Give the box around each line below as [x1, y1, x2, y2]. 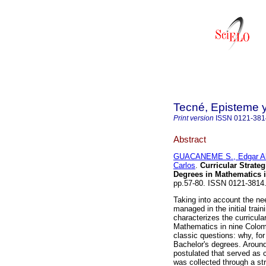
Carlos [173, 161, 195, 170]
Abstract [173, 134, 206, 144]
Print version [173, 114, 214, 122]
